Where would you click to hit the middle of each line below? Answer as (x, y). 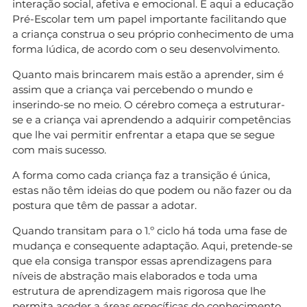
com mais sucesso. (59, 149)
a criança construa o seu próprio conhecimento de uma (153, 34)
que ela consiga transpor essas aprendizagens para (142, 260)
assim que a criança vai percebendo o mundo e (133, 89)
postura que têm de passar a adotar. (105, 205)
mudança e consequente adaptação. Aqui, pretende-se (152, 245)
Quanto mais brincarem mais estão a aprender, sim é (148, 74)
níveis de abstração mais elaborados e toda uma (135, 275)
